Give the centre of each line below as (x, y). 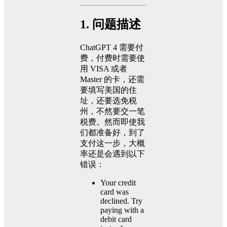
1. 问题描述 (110, 25)
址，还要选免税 (108, 101)
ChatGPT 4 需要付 (112, 48)
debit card (116, 219)
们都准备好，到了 (112, 133)
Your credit (118, 183)
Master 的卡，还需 (112, 80)
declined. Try (121, 201)
